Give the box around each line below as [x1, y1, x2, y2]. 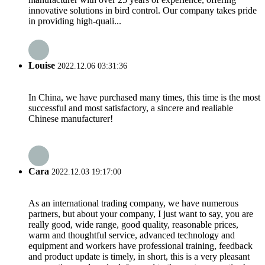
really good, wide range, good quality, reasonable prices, [28, 219, 238, 230]
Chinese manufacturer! [28, 113, 113, 124]
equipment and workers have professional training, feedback [28, 241, 253, 251]
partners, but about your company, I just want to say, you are [28, 209, 253, 219]
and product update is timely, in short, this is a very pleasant [28, 251, 250, 262]
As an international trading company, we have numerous [28, 198, 238, 209]
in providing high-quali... [28, 16, 121, 27]
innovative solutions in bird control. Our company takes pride [28, 5, 257, 16]
